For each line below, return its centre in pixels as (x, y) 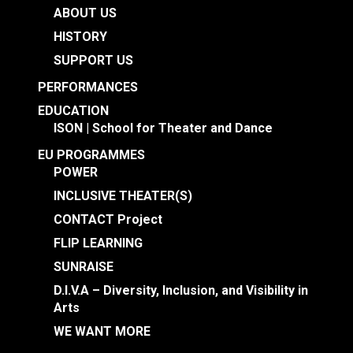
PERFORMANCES (88, 87)
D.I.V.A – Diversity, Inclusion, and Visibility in (181, 291)
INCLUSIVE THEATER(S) (123, 196)
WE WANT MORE (102, 332)
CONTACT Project (108, 220)
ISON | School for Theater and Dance (163, 128)
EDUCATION (73, 111)
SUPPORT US (93, 61)
